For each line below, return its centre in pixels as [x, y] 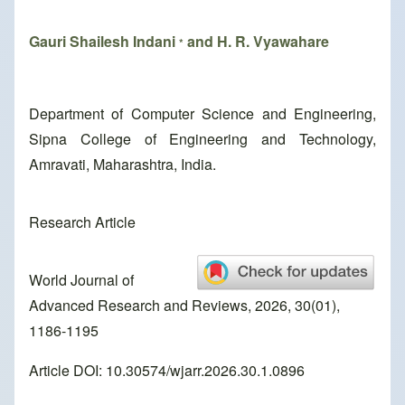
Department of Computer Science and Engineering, [202, 114]
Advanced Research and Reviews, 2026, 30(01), [184, 306]
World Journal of [81, 280]
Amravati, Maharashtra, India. [122, 165]
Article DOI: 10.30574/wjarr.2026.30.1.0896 [167, 371]
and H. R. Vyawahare [256, 42]
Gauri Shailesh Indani [104, 42]
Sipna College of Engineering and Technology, [202, 139]
